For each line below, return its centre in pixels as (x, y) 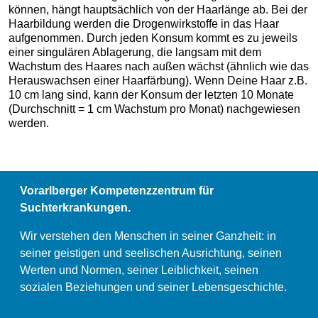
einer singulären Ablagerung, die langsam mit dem (135, 52)
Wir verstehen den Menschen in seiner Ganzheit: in (148, 236)
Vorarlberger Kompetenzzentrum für (117, 190)
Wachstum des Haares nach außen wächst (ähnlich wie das (159, 66)
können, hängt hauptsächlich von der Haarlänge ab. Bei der (158, 10)
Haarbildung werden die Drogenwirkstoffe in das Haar (144, 24)
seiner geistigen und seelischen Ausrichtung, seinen (151, 253)
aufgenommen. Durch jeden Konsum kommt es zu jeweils (153, 38)
